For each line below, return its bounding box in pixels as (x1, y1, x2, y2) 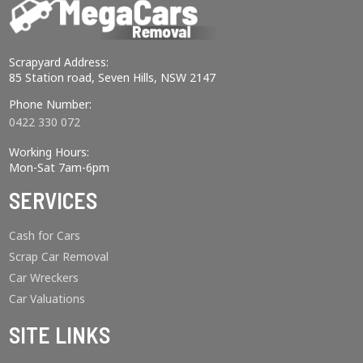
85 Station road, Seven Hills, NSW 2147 (9, 69, 216, 85)
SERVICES (9, 186, 98, 214)
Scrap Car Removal (9, 248, 109, 264)
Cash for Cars (9, 227, 81, 243)
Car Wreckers (9, 269, 79, 285)
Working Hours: (9, 143, 90, 160)
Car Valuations (9, 290, 86, 306)
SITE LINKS (9, 320, 111, 348)
